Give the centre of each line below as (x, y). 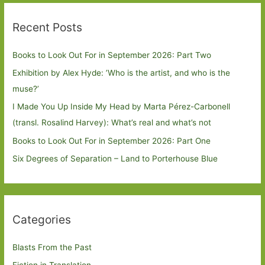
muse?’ (28, 89)
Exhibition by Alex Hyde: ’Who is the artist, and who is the (122, 73)
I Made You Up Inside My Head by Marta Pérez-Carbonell (122, 107)
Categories (42, 220)
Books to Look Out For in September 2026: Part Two (112, 55)
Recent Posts (48, 28)
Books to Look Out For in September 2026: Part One (112, 140)
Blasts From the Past (52, 247)
